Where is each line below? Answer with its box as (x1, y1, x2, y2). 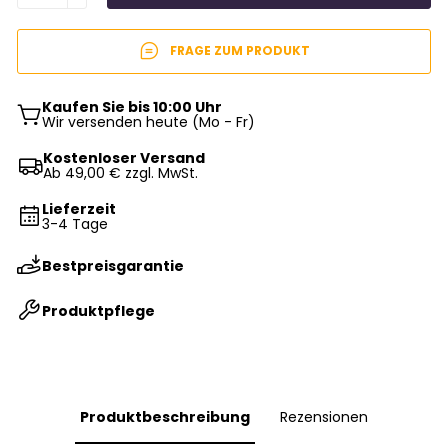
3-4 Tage (42, 214, 109, 235)
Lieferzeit (42, 199, 117, 220)
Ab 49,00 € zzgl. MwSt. (43, 163, 199, 184)
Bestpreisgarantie (42, 255, 185, 276)
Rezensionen (280, 407, 368, 428)
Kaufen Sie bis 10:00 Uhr (42, 97, 223, 118)
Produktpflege (42, 300, 156, 321)
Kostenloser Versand (43, 148, 206, 169)
